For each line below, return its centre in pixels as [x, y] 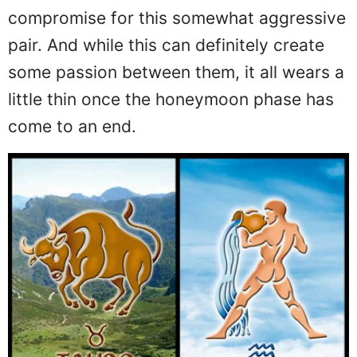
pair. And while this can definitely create [166, 45]
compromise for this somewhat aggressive [177, 18]
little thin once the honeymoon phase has [171, 99]
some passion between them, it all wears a [176, 72]
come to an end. [72, 126]
